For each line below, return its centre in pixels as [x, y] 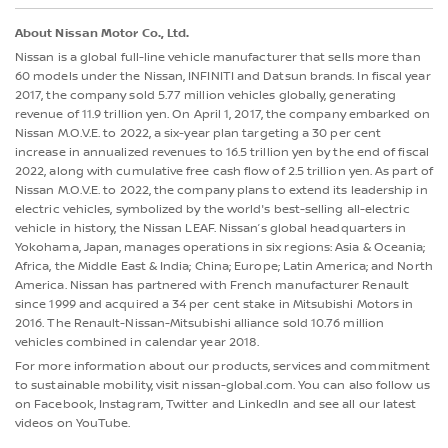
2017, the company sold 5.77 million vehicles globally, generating [206, 96]
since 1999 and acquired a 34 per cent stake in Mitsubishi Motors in [214, 305]
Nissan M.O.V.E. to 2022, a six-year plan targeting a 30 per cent [198, 134]
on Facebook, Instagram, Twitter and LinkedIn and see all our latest [216, 405]
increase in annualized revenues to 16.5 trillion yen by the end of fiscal [222, 153]
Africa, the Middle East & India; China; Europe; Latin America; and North [224, 267]
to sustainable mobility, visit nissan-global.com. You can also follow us [222, 386]
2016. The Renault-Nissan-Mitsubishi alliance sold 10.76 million [200, 324]
